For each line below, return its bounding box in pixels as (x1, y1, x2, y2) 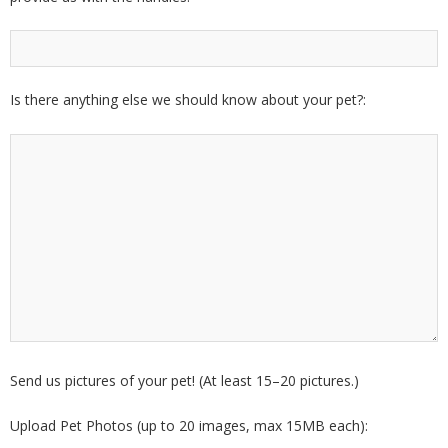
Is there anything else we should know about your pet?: (10, 90, 366, 110)
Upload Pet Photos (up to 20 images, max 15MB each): (10, 415, 368, 435)
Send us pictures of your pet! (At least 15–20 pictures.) (10, 371, 359, 391)
